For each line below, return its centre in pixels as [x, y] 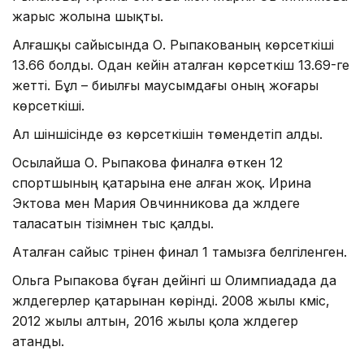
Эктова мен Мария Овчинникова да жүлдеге [156, 203]
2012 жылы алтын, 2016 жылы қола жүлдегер [155, 321]
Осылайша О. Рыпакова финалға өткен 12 [147, 162]
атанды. [38, 341]
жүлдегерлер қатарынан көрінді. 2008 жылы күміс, [171, 300]
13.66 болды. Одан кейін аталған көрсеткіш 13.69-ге [181, 65]
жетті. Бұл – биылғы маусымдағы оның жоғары [165, 85]
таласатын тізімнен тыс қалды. [113, 223]
